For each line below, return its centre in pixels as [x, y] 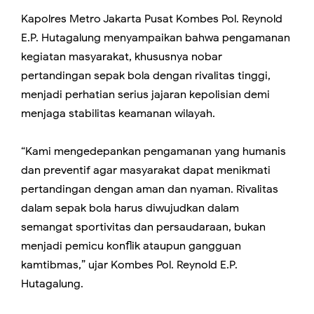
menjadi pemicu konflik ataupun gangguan [131, 246]
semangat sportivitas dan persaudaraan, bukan [143, 227]
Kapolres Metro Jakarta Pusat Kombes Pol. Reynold [152, 19]
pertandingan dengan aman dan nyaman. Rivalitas [150, 190]
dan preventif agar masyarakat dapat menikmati [146, 171]
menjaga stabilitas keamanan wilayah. [118, 114]
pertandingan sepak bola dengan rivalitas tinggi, [146, 76]
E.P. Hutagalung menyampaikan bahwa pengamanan [156, 38]
